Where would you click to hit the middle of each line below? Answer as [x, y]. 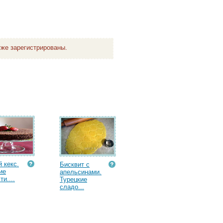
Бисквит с [75, 165]
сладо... [72, 187]
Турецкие [73, 179]
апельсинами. [81, 172]
